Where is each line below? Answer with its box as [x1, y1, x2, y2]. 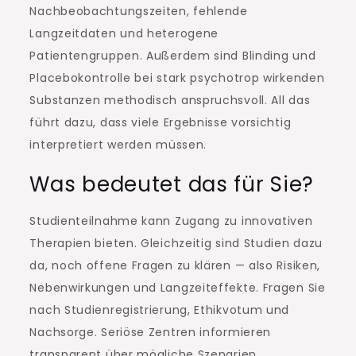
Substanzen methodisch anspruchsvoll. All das [29, 92, 311, 109]
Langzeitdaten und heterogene [29, 25, 219, 42]
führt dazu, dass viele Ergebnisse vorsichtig [29, 114, 292, 131]
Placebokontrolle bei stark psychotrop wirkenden [29, 70, 325, 87]
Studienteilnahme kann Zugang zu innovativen [29, 213, 313, 230]
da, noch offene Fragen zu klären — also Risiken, [29, 257, 321, 274]
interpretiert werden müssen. [29, 137, 207, 153]
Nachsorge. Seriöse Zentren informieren [29, 324, 272, 341]
